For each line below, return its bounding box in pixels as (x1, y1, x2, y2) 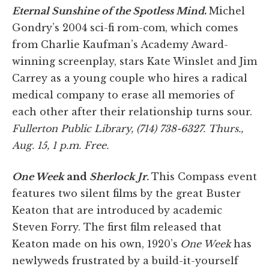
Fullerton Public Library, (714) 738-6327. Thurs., (12, 122, 243, 135)
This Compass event (151, 171, 257, 183)
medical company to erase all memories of (12, 89, 234, 101)
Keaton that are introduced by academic (12, 204, 222, 217)
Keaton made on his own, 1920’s (12, 238, 178, 250)
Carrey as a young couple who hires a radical (12, 72, 247, 85)
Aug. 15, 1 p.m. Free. (12, 139, 109, 152)
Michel (209, 5, 245, 17)
